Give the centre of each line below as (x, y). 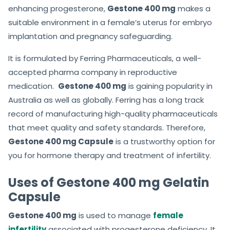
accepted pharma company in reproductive (93, 72)
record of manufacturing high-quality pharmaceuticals (113, 114)
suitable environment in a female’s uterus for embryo (110, 23)
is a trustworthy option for (164, 142)
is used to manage (115, 216)
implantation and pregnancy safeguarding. (90, 36)
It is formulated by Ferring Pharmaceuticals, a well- (105, 59)
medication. (33, 86)
